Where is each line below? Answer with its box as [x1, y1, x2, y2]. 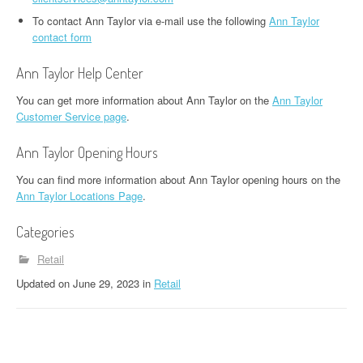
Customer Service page [16, 109, 126, 124]
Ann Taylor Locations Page [16, 188, 143, 203]
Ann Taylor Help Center [16, 64, 143, 82]
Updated [16, 275, 58, 291]
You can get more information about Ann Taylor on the [16, 92, 272, 108]
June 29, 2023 [73, 275, 139, 291]
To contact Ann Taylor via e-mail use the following [32, 13, 269, 28]
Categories [16, 223, 75, 241]
